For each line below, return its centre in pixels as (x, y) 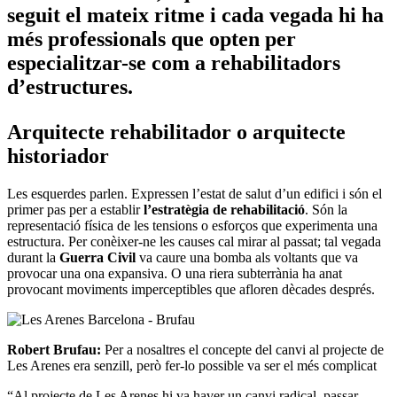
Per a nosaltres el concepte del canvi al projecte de (244, 350)
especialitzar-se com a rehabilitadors (174, 63)
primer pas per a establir (75, 210)
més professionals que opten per (152, 39)
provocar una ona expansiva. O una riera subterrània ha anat (175, 274)
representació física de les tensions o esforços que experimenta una (192, 226)
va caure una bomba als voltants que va (247, 258)
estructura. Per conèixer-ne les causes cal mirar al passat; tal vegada (194, 242)
